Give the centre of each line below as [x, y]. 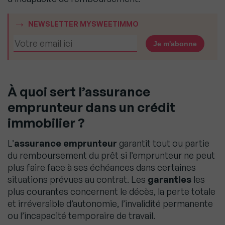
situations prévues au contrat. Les [78, 180]
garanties [170, 180]
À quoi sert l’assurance [79, 92]
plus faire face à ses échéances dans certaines [102, 167]
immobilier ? [46, 123]
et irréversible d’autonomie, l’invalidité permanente [110, 204]
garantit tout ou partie [163, 143]
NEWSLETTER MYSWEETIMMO [83, 24]
